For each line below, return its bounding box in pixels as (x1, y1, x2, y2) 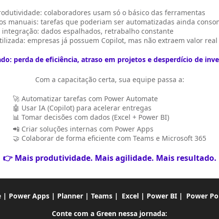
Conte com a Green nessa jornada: (52, 209, 167, 218)
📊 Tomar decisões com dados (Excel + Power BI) (13, 112, 169, 122)
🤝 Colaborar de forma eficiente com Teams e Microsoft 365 (13, 133, 206, 143)
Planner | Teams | (57, 191, 120, 200)
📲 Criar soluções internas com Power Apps (13, 124, 153, 133)
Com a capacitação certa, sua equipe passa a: (35, 75, 184, 84)
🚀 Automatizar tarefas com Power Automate (13, 94, 158, 103)
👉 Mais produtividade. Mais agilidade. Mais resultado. (2, 153, 217, 163)
